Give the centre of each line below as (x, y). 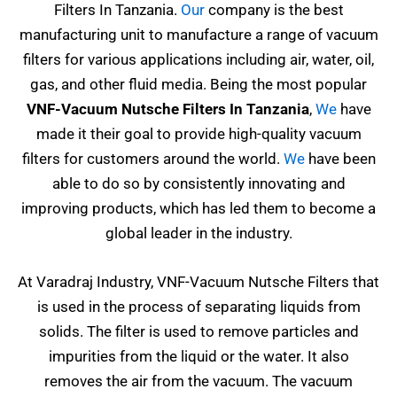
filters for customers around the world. (152, 159)
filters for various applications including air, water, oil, (198, 59)
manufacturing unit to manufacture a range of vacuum (198, 35)
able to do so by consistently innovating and (198, 183)
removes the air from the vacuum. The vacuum (198, 381)
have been (340, 159)
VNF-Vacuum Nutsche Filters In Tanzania (167, 109)
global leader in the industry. (198, 233)
